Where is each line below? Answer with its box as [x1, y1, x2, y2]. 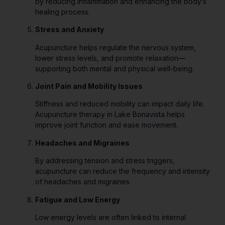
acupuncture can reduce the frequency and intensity [35, 167, 210, 176]
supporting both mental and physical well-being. [35, 64, 194, 73]
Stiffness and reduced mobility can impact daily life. [35, 99, 204, 108]
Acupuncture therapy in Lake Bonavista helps [35, 110, 185, 119]
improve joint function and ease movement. [35, 121, 178, 130]
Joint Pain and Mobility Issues [35, 81, 143, 90]
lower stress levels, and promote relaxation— [35, 53, 185, 62]
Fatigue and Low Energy [35, 195, 120, 204]
